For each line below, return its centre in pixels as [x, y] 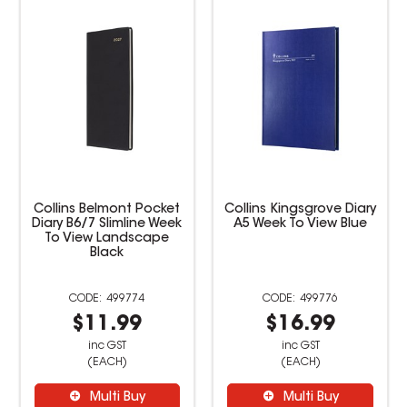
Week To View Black [300, 224]
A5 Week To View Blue [107, 224]
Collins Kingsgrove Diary [107, 209]
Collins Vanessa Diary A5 [301, 209]
